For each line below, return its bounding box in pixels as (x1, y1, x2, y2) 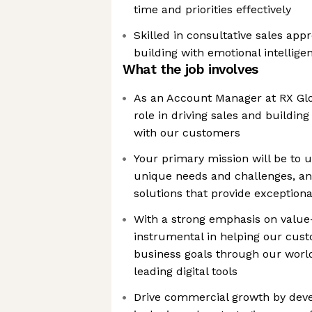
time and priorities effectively (134, 3, 291, 16)
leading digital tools (134, 265, 237, 278)
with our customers (134, 126, 240, 139)
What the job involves (123, 61, 258, 77)
